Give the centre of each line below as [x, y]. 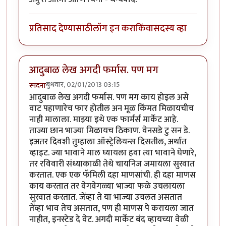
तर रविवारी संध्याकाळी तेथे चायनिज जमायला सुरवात [112, 164]
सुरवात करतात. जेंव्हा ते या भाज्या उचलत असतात [106, 197]
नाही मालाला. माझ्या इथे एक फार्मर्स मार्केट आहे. [104, 119]
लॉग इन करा [114, 29]
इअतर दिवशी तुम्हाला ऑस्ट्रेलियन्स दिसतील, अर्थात [108, 142]
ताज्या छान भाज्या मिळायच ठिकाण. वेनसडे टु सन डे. [109, 130]
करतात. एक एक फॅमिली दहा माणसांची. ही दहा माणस [112, 175]
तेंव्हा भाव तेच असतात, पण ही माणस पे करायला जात [111, 208]
